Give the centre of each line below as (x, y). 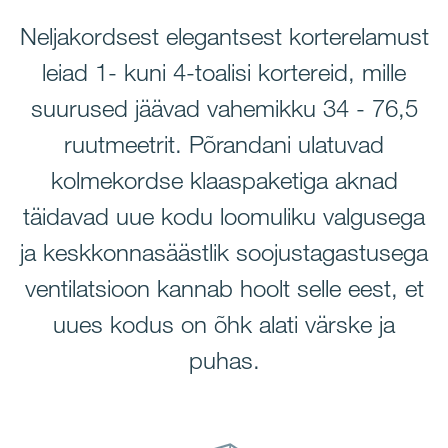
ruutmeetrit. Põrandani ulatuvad (224, 144)
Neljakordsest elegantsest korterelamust (224, 36)
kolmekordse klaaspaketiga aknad (224, 180)
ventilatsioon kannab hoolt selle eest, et (224, 288)
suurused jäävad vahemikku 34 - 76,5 (224, 108)
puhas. (224, 360)
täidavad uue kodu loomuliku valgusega (224, 216)
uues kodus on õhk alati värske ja (224, 324)
